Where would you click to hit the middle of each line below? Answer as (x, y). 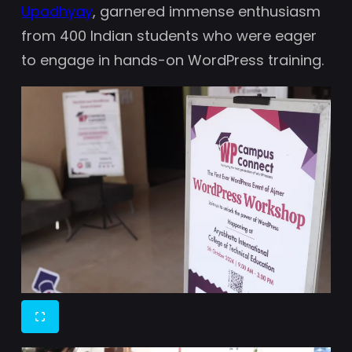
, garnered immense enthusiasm (207, 12)
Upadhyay (57, 12)
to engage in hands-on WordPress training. (172, 60)
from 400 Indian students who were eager (169, 36)
